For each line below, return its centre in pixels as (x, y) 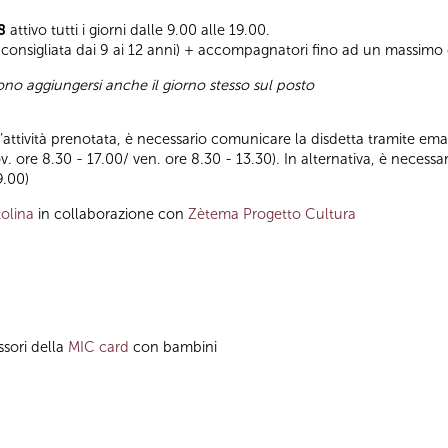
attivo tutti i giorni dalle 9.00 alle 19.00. (138, 30)
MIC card (98, 346)
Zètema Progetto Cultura (272, 213)
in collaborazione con (111, 213)
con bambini (175, 346)
